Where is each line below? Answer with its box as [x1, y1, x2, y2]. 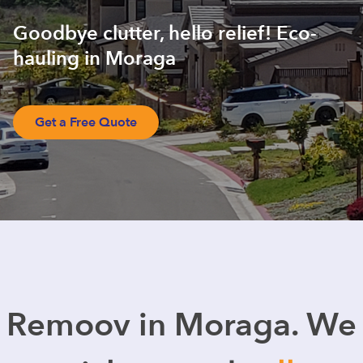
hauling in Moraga [13, 45, 176, 72]
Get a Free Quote [35, 113, 137, 131]
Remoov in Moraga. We [6, 303, 357, 348]
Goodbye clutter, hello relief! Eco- [13, 20, 317, 47]
